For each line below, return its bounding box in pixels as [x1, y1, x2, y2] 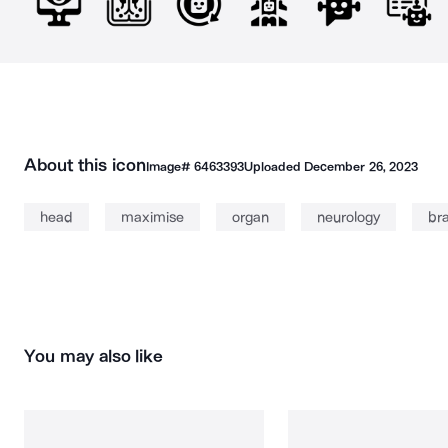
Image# [145, 159, 194, 174]
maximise [121, 208, 184, 226]
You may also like [24, 345, 164, 367]
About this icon [24, 154, 146, 176]
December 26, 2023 [304, 159, 418, 174]
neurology [317, 208, 380, 226]
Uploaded [243, 159, 305, 174]
